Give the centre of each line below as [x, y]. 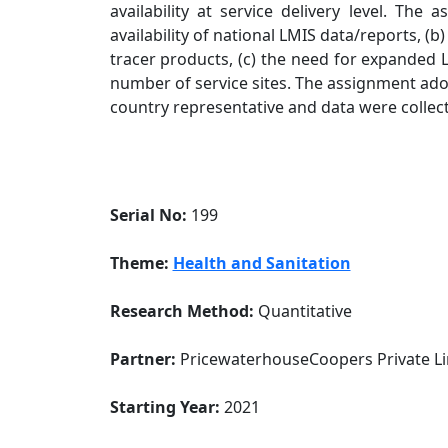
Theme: [139, 263]
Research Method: [181, 311]
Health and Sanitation [261, 263]
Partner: [142, 359]
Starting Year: [164, 407]
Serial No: [148, 215]
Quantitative [302, 311]
